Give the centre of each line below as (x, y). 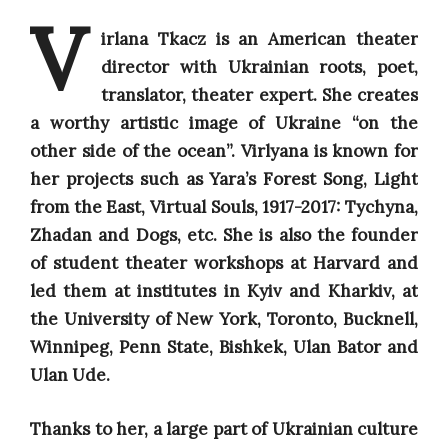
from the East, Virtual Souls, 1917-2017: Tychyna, (224, 207)
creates (384, 95)
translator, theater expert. (211, 95)
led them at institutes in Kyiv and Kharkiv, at (224, 291)
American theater (343, 39)
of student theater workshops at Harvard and (224, 263)
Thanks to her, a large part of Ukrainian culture (224, 428)
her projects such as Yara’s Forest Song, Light (224, 179)
